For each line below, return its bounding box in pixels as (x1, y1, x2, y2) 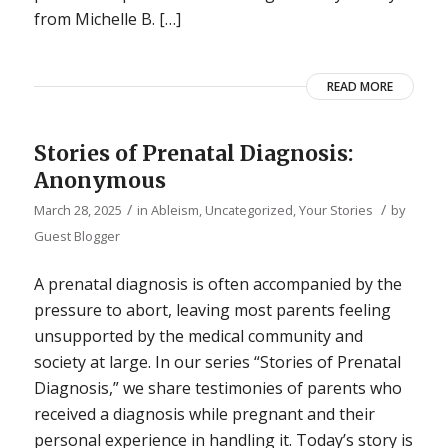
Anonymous (33, 167, 166, 195)
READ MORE (327, 78, 394, 96)
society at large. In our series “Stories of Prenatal (33, 350, 401, 373)
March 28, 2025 (33, 201, 122, 220)
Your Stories (298, 201, 373, 220)
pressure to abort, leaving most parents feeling (33, 298, 391, 321)
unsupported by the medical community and (33, 324, 363, 347)
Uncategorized (204, 201, 293, 220)
